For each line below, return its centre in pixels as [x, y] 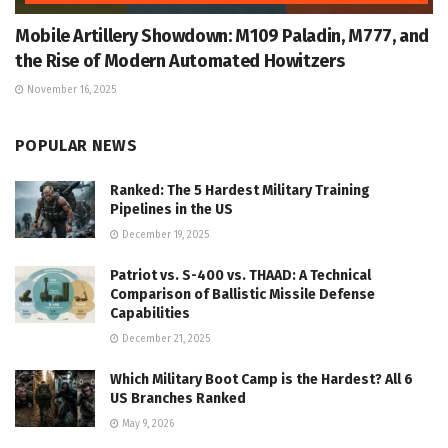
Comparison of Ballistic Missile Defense [242, 294]
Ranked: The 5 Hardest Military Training [240, 190]
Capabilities [150, 313]
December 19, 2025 [164, 234]
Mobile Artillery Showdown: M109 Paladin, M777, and [222, 35]
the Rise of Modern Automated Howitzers [180, 60]
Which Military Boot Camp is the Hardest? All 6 [261, 379]
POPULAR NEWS [76, 145]
